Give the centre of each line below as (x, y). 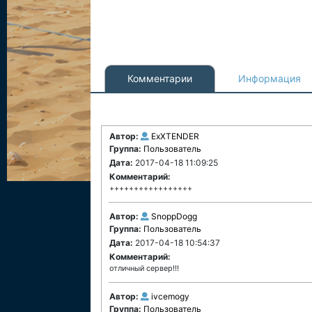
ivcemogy (170, 296)
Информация (270, 78)
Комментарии (160, 78)
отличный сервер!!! (144, 268)
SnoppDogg (174, 216)
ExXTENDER (175, 136)
